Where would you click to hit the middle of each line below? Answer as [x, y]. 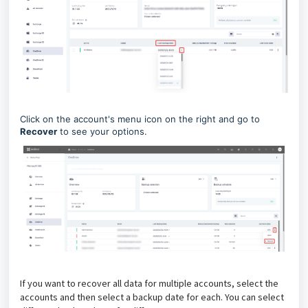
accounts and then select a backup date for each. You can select [152, 297]
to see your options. [102, 132]
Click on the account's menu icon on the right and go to [140, 119]
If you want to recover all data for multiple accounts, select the [149, 283]
